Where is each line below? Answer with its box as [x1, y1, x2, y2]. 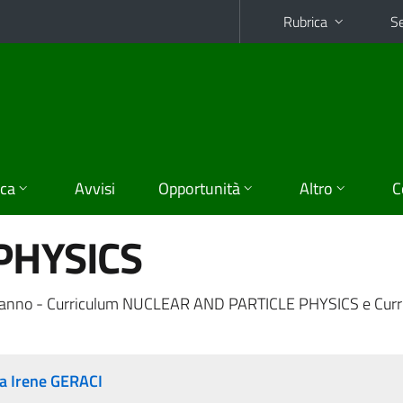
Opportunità [158, 176, 240, 201]
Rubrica [283, 11, 327, 32]
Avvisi [75, 176, 115, 201]
